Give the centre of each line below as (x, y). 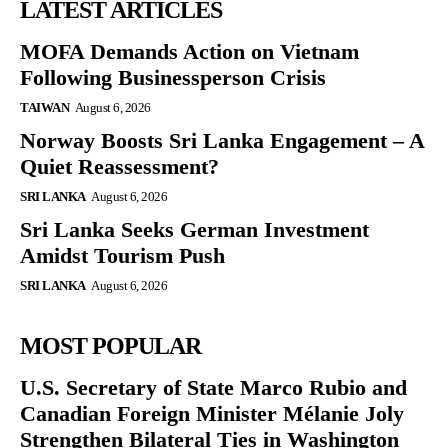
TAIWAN (44, 108)
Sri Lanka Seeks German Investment (194, 230)
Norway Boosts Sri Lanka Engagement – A (222, 141)
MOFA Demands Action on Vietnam (189, 52)
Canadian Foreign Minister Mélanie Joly (212, 414)
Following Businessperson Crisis (173, 78)
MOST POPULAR (110, 346)
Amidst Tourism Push (122, 256)
